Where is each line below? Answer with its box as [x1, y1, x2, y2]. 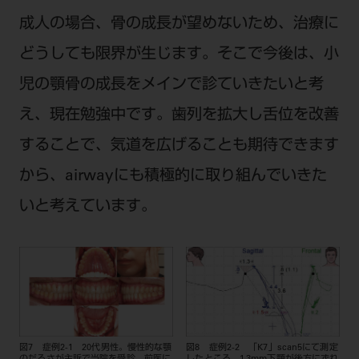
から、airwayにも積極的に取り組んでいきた [18, 168, 327, 184]
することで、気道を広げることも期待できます [18, 138, 339, 154]
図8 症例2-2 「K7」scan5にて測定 [186, 344, 338, 353]
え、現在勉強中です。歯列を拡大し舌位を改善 [18, 107, 339, 123]
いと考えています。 [18, 199, 156, 215]
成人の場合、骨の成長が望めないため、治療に [18, 16, 339, 32]
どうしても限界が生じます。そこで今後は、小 [18, 46, 339, 63]
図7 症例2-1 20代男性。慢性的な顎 [19, 344, 172, 353]
